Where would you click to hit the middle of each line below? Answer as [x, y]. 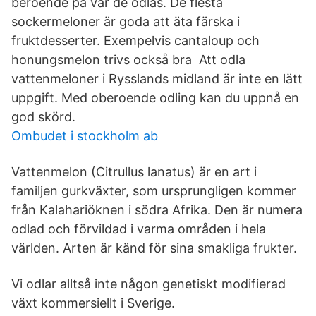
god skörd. [43, 117]
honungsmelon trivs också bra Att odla [128, 60]
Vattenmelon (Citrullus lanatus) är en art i [134, 172]
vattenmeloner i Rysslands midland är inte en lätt [157, 79]
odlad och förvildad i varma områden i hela [139, 229]
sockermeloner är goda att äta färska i [126, 22]
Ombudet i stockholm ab [85, 136]
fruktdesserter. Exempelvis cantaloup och [135, 41]
